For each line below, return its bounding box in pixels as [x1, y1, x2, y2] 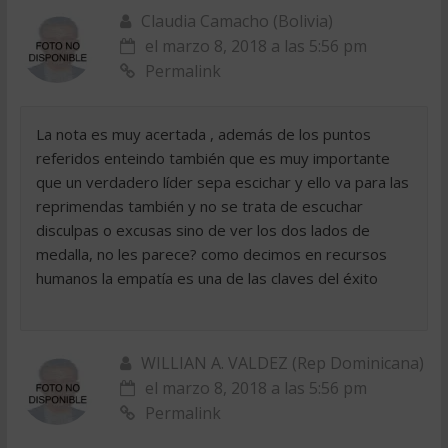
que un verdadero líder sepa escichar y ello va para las [35, 172, 409, 192]
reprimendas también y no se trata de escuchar [35, 196, 363, 216]
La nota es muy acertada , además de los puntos [35, 124, 371, 144]
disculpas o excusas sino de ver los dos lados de [35, 220, 370, 240]
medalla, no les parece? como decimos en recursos [35, 244, 387, 264]
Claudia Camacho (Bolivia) [140, 10, 333, 32]
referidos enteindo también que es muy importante [35, 148, 390, 168]
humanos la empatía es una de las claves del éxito [35, 268, 378, 288]
